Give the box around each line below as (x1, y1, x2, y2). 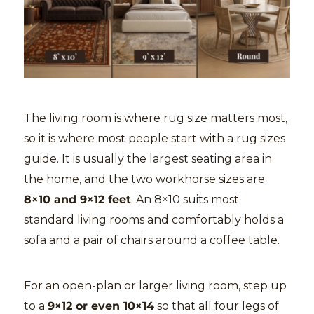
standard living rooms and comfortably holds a (24, 212, 284, 226)
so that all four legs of (154, 299, 279, 313)
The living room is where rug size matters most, (24, 111, 287, 125)
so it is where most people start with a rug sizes (24, 131, 285, 145)
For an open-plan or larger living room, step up (24, 278, 287, 292)
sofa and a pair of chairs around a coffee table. (24, 233, 280, 247)
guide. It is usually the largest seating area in (24, 151, 272, 165)
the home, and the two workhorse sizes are (24, 172, 265, 186)
